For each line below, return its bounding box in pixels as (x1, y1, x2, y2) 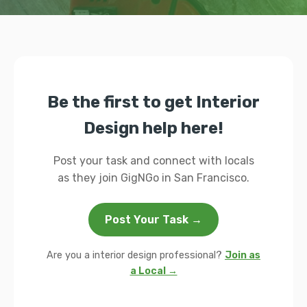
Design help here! (84, 119, 223, 138)
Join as (225, 249, 260, 261)
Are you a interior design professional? (47, 249, 225, 261)
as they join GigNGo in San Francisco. (58, 171, 249, 184)
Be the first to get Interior (47, 93, 260, 112)
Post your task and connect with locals (53, 154, 254, 167)
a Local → (130, 265, 177, 277)
